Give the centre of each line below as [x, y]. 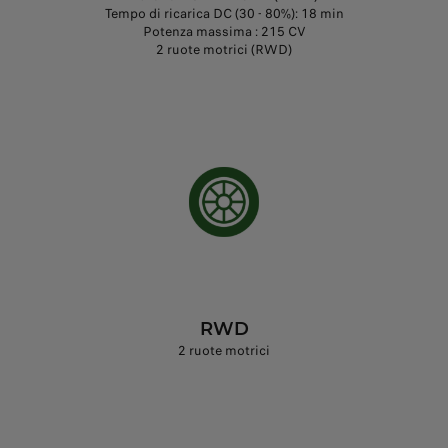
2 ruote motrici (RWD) [224, 50]
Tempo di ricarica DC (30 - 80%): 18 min [224, 14]
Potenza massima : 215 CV [224, 32]
